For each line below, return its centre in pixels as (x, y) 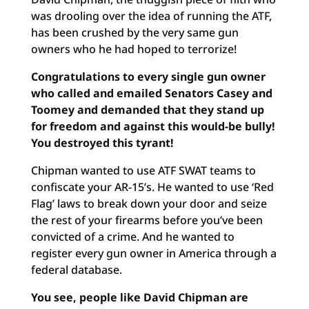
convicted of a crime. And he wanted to (132, 237)
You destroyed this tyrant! (102, 143)
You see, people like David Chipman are (139, 297)
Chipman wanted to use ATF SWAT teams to (143, 170)
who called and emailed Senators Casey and (151, 93)
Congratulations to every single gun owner (148, 77)
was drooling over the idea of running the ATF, (151, 16)
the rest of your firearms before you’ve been (147, 220)
